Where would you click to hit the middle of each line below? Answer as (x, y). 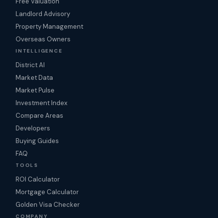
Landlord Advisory (43, 14)
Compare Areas (39, 116)
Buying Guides (37, 141)
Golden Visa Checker (48, 205)
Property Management (49, 27)
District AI (30, 65)
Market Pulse (35, 90)
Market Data (34, 78)
